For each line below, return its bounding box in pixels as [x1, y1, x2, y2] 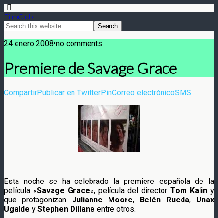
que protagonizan [4, 195, 72, 204]
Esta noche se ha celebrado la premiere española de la [4, 176, 214, 186]
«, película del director [90, 185, 170, 195]
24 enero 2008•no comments [4, 39, 102, 48]
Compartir [4, 88, 37, 97]
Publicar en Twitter [37, 88, 101, 97]
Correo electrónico [112, 88, 175, 97]
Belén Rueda [140, 195, 189, 204]
